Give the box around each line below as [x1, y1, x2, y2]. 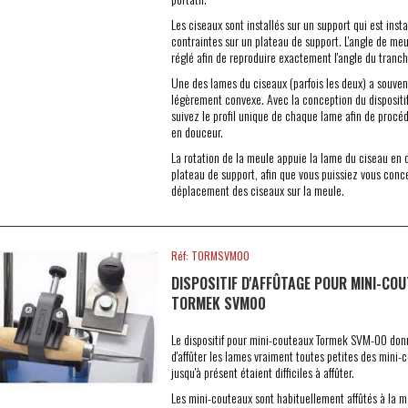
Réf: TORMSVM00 [170, 248, 250, 263]
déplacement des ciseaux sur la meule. [170, 180, 344, 199]
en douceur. [170, 122, 223, 141]
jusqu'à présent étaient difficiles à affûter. [170, 362, 354, 382]
